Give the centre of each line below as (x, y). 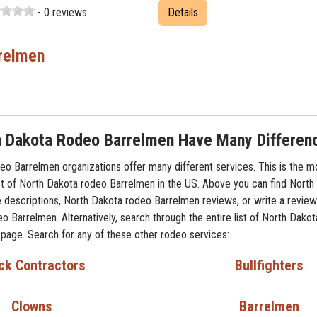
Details (183, 13)
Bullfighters (269, 266)
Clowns (31, 307)
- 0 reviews (61, 13)
